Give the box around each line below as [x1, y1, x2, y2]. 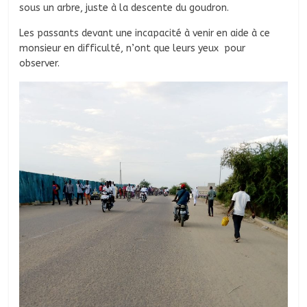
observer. [19, 58, 63, 70]
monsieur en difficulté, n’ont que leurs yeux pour [19, 42, 246, 55]
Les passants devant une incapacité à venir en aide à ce [19, 27, 271, 40]
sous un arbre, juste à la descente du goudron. [19, 2, 232, 14]
